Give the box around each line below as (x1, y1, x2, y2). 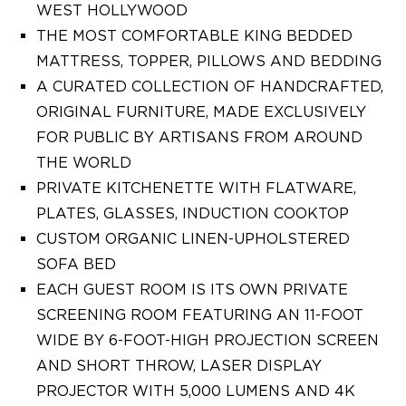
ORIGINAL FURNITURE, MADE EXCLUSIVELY (36, 103, 366, 121)
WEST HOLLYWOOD (36, 2, 188, 19)
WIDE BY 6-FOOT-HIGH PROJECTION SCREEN (36, 332, 379, 349)
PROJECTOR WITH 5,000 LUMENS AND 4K (36, 382, 355, 400)
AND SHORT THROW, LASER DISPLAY (36, 357, 322, 374)
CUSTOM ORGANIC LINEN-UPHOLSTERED (36, 230, 350, 247)
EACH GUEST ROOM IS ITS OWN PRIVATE (36, 281, 348, 298)
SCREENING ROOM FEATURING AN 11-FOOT (36, 306, 363, 324)
